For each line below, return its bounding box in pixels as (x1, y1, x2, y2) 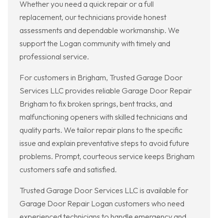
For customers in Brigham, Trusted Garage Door (19, 73, 182, 83)
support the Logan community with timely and (19, 38, 170, 49)
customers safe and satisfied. (19, 164, 117, 175)
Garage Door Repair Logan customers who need (19, 199, 184, 209)
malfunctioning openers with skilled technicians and (19, 112, 187, 122)
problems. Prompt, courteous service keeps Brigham (19, 151, 195, 162)
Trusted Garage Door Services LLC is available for (19, 185, 188, 196)
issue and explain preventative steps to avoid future (19, 138, 189, 148)
